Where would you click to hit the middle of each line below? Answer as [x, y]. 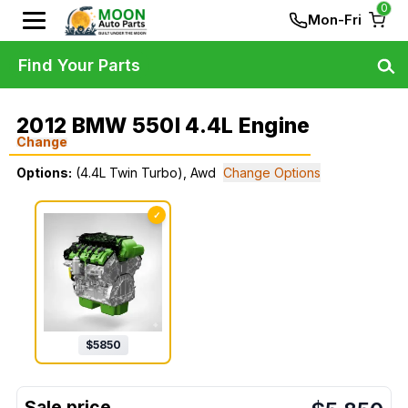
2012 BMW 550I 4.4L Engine [163, 126]
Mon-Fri [335, 20]
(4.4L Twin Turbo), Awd [146, 173]
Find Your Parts [79, 65]
